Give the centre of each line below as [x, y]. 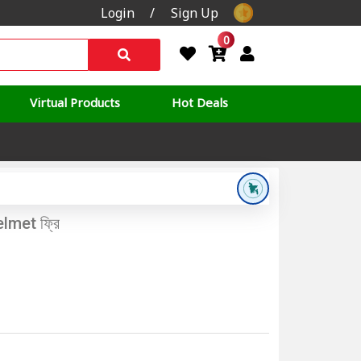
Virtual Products [75, 102]
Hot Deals [200, 102]
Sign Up [194, 13]
